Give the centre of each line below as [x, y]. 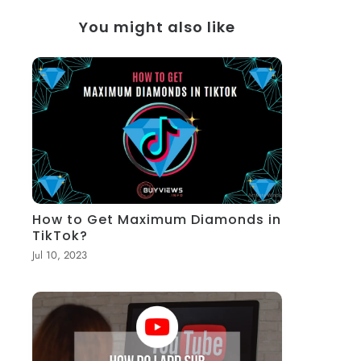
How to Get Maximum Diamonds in [157, 219]
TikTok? [60, 235]
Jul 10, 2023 [60, 255]
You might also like [157, 27]
